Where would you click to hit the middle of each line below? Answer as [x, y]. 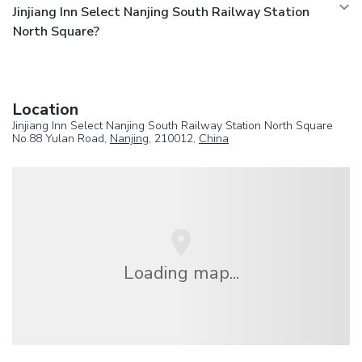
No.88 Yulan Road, [61, 139]
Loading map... [181, 272]
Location [45, 110]
